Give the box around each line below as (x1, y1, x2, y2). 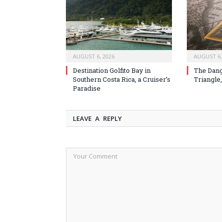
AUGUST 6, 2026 (73, 52, 114, 60)
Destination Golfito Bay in (73, 65, 151, 75)
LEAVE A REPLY (73, 113, 122, 123)
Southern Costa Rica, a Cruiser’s (73, 74, 170, 84)
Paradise (73, 83, 101, 93)
